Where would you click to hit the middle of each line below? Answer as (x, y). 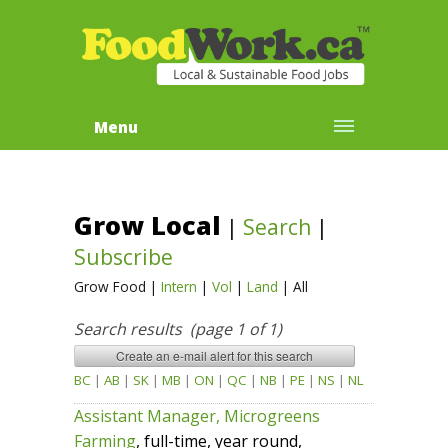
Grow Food (110, 287)
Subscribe (123, 257)
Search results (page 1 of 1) (178, 329)
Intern (179, 287)
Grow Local (147, 225)
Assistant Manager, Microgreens (197, 416)
